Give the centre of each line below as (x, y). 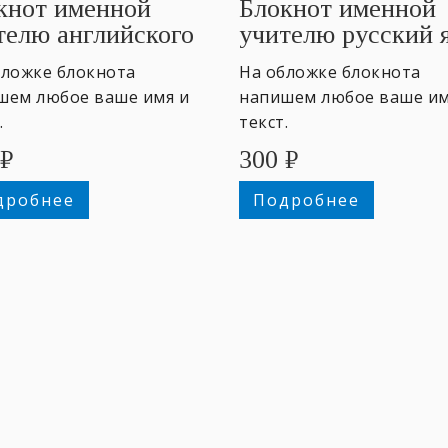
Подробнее (306, 199)
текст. (263, 121)
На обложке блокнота (330, 71)
